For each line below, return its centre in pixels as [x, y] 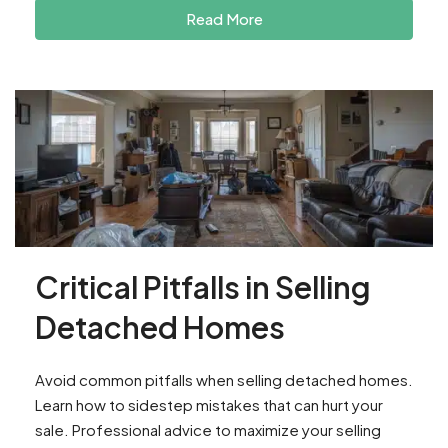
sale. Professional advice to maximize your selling [208, 429]
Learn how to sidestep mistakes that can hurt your [209, 404]
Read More [224, 19]
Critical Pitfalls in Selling [203, 287]
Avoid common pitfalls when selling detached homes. [224, 379]
